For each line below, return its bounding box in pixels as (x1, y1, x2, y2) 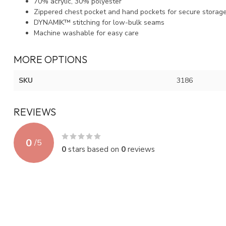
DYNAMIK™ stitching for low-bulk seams (34, 18, 164, 28)
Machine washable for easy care (34, 28, 139, 38)
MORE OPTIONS (14, 53, 87, 66)
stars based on (66, 144, 121, 155)
